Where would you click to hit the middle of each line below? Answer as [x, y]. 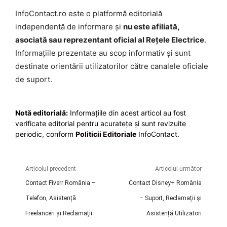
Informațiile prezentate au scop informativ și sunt [103, 53]
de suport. [34, 79]
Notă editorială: [42, 112]
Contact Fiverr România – [61, 183]
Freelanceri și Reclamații [59, 213]
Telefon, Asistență [51, 198]
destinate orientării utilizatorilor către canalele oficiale [112, 66]
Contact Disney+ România [165, 183]
